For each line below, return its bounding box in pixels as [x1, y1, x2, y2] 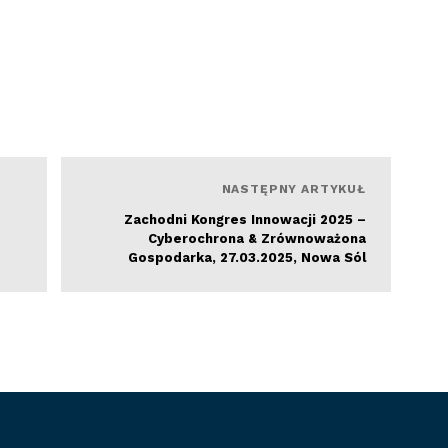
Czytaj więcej [291, 157, 391, 176]
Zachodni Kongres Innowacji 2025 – [124, 212, 366, 227]
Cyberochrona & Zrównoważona [148, 231, 366, 246]
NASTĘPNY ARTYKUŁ [221, 182, 366, 196]
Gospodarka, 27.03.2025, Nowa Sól [128, 250, 366, 265]
